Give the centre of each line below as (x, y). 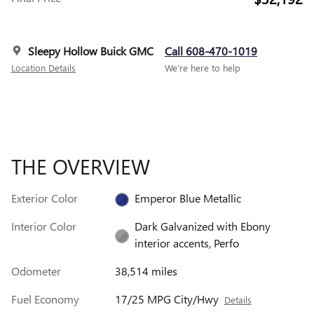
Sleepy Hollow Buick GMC (91, 50)
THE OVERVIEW (81, 166)
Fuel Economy (45, 299)
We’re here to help (203, 67)
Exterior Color (45, 198)
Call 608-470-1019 (211, 50)
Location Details (43, 67)
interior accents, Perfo (186, 243)
